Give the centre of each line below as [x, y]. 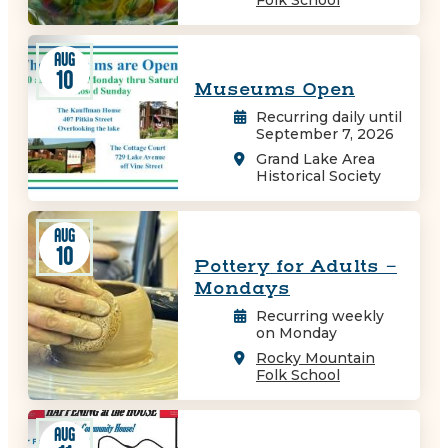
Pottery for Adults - [295, 266]
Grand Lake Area [315, 159]
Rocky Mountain [315, 357]
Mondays [242, 288]
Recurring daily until [329, 117]
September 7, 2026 [325, 134]
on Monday [296, 332]
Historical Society [318, 176]
